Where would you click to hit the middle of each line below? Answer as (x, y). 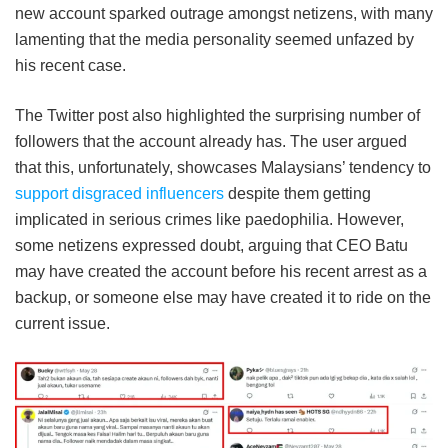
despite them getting (297, 194)
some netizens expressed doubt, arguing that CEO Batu (211, 246)
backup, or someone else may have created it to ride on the (223, 298)
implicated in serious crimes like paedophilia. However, (209, 220)
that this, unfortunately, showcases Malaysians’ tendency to (223, 168)
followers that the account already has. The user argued (211, 142)
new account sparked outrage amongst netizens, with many (224, 14)
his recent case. (70, 66)
